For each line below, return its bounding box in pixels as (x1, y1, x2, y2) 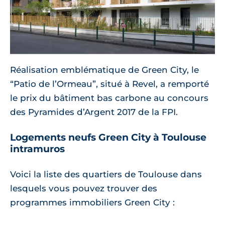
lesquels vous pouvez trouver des (10, 183, 157, 193)
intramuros (10, 143, 65, 155)
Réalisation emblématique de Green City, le (10, 65, 199, 75)
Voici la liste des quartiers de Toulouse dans (10, 169, 202, 179)
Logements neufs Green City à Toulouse (10, 131, 206, 143)
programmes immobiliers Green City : (10, 197, 175, 207)
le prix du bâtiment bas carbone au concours (10, 93, 208, 103)
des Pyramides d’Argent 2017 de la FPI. (10, 107, 178, 118)
